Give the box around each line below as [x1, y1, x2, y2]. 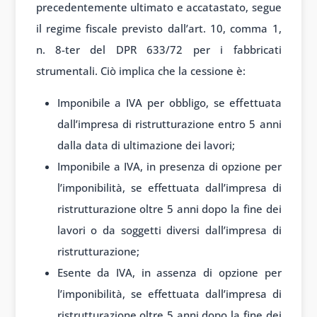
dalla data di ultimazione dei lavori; [57, 137, 235, 152]
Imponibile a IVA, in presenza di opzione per [57, 158, 282, 173]
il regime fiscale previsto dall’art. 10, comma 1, [35, 21, 282, 35]
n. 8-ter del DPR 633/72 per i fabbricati [35, 42, 282, 57]
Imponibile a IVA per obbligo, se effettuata [57, 95, 282, 110]
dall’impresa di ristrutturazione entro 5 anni [57, 116, 282, 131]
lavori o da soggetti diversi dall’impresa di [57, 222, 282, 237]
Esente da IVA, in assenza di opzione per [57, 265, 282, 279]
